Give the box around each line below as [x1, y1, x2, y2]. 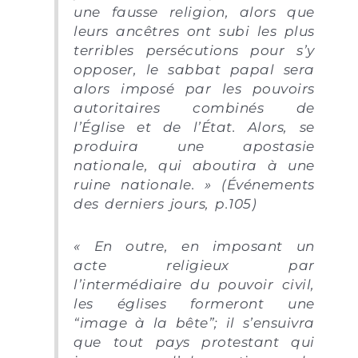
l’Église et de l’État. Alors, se [74, 119, 315, 136]
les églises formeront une [74, 296, 315, 312]
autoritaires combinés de [74, 100, 315, 117]
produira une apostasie [74, 138, 315, 155]
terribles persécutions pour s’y [74, 42, 315, 59]
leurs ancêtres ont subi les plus [74, 23, 315, 40]
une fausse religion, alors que [74, 4, 315, 21]
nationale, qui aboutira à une [74, 157, 315, 174]
